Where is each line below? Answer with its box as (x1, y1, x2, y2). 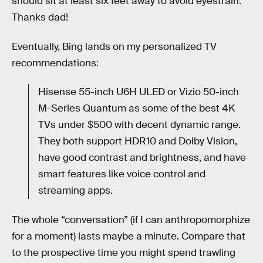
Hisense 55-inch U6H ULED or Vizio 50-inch (38, 86, 239, 99)
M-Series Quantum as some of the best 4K (38, 102, 235, 115)
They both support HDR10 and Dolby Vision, (38, 135, 237, 148)
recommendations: (12, 56, 99, 69)
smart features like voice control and (38, 168, 205, 181)
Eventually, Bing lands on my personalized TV (12, 40, 217, 53)
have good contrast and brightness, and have (38, 151, 246, 164)
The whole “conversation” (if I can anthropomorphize (12, 213, 250, 226)
